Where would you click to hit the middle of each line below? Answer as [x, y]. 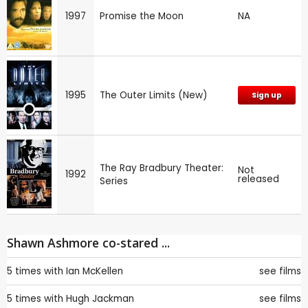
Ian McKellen [95, 271]
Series [114, 181]
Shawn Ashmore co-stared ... [88, 242]
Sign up [267, 95]
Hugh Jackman [100, 298]
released [258, 179]
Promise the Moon [142, 16]
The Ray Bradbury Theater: [162, 168]
